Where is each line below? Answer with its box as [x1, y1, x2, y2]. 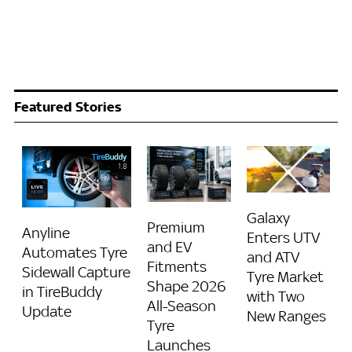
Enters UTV [246, 228, 321, 246]
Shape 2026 [147, 277, 225, 295]
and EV [147, 238, 192, 256]
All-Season [147, 297, 216, 315]
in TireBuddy [22, 283, 102, 301]
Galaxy [246, 208, 290, 226]
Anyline [22, 224, 70, 242]
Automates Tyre [22, 244, 127, 262]
